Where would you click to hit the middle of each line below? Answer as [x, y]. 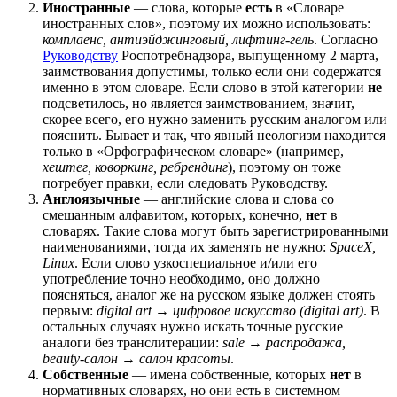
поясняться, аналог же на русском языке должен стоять [209, 294]
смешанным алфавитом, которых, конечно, [174, 214]
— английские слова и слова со [237, 198]
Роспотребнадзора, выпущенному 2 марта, [248, 55]
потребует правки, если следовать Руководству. [185, 183]
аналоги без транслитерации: [132, 342]
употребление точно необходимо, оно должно [181, 278]
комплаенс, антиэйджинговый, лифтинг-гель [178, 39]
